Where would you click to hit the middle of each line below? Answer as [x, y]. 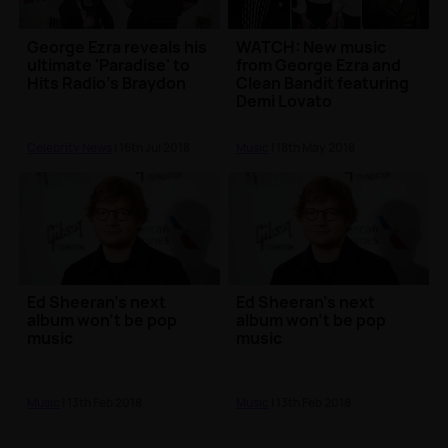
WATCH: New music [311, 46]
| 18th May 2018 [312, 147]
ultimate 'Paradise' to [109, 64]
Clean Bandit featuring [323, 82]
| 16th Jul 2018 [151, 147]
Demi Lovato [284, 100]
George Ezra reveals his [117, 46]
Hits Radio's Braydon [107, 82]
